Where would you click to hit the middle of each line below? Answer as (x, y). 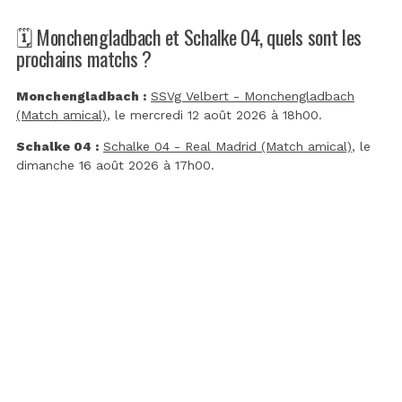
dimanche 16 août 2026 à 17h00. (115, 166)
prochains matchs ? (84, 58)
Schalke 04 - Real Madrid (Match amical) (227, 147)
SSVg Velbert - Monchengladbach (253, 96)
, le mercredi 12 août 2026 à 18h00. (214, 115)
